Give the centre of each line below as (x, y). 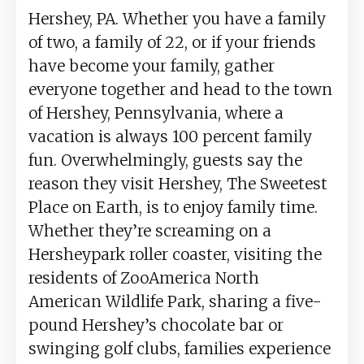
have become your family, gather (152, 66)
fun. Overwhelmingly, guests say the (165, 160)
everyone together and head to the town (180, 90)
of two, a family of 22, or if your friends (172, 43)
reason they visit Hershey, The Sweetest (178, 184)
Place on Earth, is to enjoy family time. (173, 208)
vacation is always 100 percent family (170, 137)
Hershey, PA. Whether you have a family (177, 19)
